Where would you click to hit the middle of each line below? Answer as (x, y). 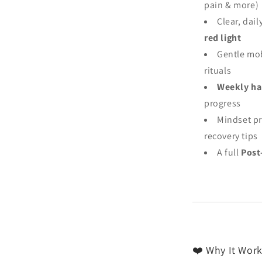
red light (223, 38)
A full (229, 152)
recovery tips (231, 136)
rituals (218, 70)
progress (223, 103)
